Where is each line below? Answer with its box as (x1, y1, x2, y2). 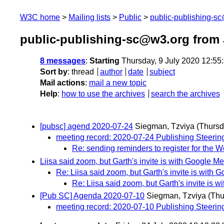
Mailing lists (68, 13, 110, 21)
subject (149, 67, 175, 76)
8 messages (40, 56, 85, 65)
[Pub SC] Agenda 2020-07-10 (40, 191, 144, 200)
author (99, 67, 122, 76)
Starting (89, 56, 119, 65)
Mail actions (40, 78, 85, 87)
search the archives (150, 89, 220, 98)
